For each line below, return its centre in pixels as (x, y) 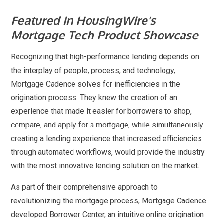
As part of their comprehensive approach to (84, 187)
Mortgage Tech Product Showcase (105, 35)
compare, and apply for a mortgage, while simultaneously (107, 125)
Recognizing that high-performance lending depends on (105, 57)
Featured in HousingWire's (83, 20)
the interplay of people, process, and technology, (93, 70)
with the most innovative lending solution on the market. (105, 166)
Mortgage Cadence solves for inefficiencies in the (96, 84)
